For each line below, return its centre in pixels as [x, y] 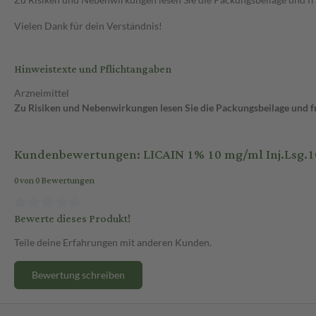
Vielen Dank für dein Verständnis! [88, 26]
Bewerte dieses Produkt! [72, 219]
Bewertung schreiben [78, 274]
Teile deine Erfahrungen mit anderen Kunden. [113, 242]
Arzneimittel [42, 93]
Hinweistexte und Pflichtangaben [93, 70]
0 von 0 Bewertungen [54, 181]
